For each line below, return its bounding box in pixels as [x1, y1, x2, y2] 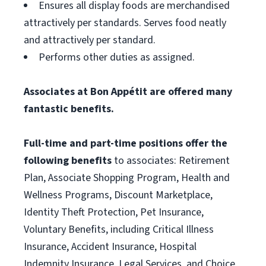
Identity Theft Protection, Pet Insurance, [24, 205, 204, 220]
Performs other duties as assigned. [39, 50, 195, 65]
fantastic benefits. [24, 102, 114, 116]
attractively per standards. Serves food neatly [24, 15, 226, 30]
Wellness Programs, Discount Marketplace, [24, 188, 213, 202]
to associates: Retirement [112, 153, 230, 168]
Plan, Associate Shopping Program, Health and [24, 170, 230, 185]
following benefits [24, 153, 112, 168]
